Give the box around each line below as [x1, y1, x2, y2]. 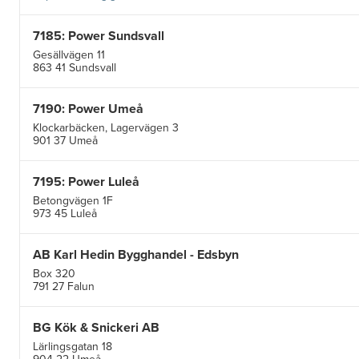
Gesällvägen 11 [33, 46, 108, 63]
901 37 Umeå [33, 131, 98, 149]
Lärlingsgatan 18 [33, 337, 115, 355]
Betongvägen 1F [33, 192, 116, 209]
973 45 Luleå [33, 204, 97, 222]
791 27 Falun [33, 277, 95, 295]
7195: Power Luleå [33, 171, 139, 191]
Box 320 [33, 264, 79, 282]
